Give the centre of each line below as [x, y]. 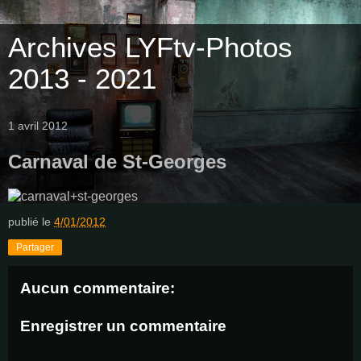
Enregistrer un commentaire [123, 326]
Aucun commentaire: [98, 288]
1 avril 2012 [38, 126]
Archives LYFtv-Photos [150, 48]
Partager [35, 247]
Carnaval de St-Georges [117, 162]
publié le [31, 221]
